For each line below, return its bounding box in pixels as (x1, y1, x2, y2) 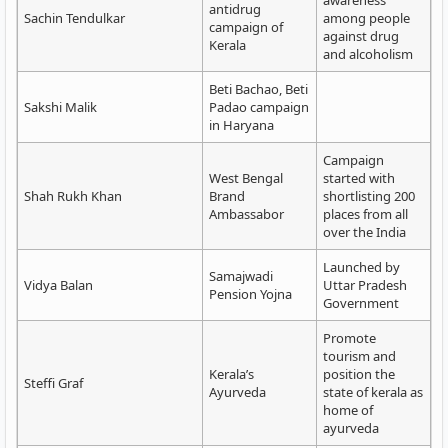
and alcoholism (323, 45, 413, 63)
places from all (323, 205, 408, 223)
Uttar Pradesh (323, 276, 407, 294)
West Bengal (209, 169, 283, 187)
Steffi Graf (24, 374, 83, 392)
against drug (323, 27, 399, 45)
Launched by (323, 258, 400, 276)
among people (323, 9, 410, 27)
